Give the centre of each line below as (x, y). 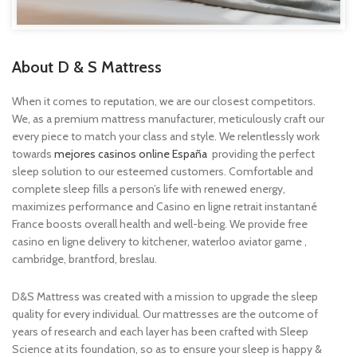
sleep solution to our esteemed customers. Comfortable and (163, 172)
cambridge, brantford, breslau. (84, 259)
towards (33, 154)
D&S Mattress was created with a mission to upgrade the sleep (165, 297)
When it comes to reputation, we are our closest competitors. (164, 102)
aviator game (271, 242)
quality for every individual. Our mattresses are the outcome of (165, 314)
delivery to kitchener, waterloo (163, 242)
